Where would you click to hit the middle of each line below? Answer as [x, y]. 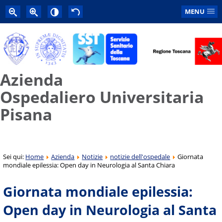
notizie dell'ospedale [140, 156]
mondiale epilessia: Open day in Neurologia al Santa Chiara [89, 165]
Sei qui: [14, 156]
